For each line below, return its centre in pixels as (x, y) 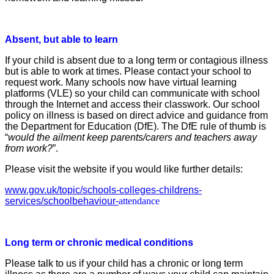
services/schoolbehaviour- (62, 201)
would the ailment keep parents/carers (91, 137)
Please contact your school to (188, 71)
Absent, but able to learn (61, 39)
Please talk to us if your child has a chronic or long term (124, 263)
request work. (35, 82)
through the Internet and (57, 104)
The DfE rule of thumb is (214, 126)
